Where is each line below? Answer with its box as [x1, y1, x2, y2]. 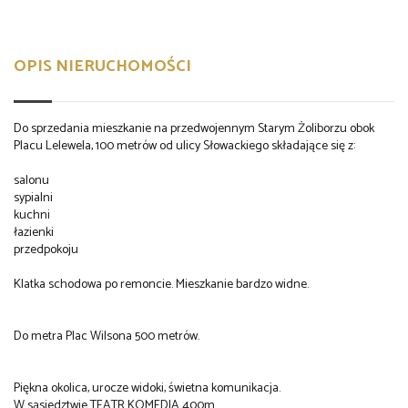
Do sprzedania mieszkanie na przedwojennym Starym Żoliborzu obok [14, 117, 374, 139]
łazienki [14, 221, 54, 243]
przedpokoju [14, 239, 78, 260]
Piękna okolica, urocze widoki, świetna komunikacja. [14, 377, 280, 399]
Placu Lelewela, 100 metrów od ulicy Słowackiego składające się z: [14, 135, 355, 157]
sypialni [14, 187, 53, 209]
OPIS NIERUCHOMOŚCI [14, 52, 191, 80]
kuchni [14, 204, 50, 226]
